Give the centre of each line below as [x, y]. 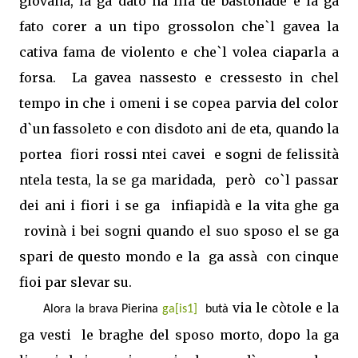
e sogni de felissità [276, 154]
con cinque [303, 256]
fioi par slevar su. [76, 282]
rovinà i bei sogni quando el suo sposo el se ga [181, 231]
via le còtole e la [284, 307]
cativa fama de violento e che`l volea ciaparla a [179, 52]
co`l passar [302, 179]
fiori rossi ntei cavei [138, 154]
